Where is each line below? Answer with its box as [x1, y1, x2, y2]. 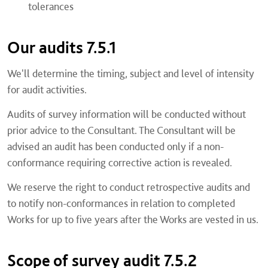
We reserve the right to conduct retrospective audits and [7, 181, 250, 193]
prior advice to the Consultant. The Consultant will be [7, 124, 236, 136]
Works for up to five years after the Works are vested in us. [7, 213, 258, 226]
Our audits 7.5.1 [7, 37, 116, 57]
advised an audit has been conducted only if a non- [7, 140, 224, 153]
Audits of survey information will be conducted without [7, 108, 246, 120]
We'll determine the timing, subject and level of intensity [7, 67, 254, 80]
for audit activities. [7, 83, 87, 96]
